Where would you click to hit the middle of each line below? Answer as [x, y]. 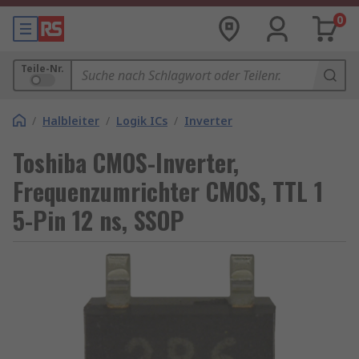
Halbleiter [71, 121]
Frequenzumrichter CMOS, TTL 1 [168, 191]
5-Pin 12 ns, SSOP [99, 220]
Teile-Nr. [42, 69]
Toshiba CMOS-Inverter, [126, 162]
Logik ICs [142, 121]
